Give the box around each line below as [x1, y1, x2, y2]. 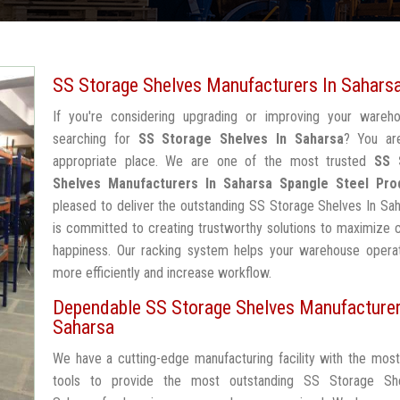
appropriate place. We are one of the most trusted [53, 153, 374, 170]
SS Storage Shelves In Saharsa [137, 130, 344, 147]
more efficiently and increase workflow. [53, 264, 271, 281]
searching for [53, 130, 138, 147]
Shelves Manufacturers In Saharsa [53, 175, 273, 192]
